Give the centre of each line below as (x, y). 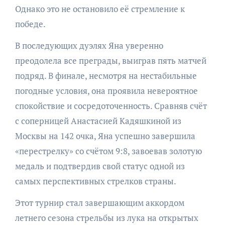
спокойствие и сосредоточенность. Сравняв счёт (111, 105)
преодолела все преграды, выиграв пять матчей (110, 60)
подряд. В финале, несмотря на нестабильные (106, 75)
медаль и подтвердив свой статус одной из (100, 166)
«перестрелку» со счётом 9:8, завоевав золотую (108, 151)
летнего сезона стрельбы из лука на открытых (106, 217)
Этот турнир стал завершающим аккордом (99, 202)
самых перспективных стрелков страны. (95, 181)
